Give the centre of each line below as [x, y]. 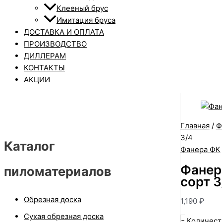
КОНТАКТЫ [44, 68]
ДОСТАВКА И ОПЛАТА [64, 32]
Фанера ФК [200, 149]
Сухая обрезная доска [64, 216]
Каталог [29, 146]
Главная [195, 126]
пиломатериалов [58, 171]
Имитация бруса [86, 20]
